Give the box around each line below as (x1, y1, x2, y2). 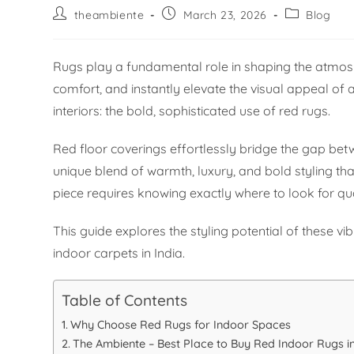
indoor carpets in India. (53, 245, 186, 262)
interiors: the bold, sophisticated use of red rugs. (53, 103, 331, 119)
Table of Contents (62, 291, 188, 311)
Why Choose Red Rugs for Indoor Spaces (70, 318, 292, 333)
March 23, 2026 (183, 8, 268, 23)
